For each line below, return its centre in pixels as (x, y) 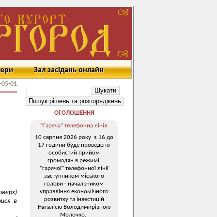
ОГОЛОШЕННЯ (74, 113)
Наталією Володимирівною (74, 207)
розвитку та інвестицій (74, 199)
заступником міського (74, 176)
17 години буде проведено (74, 145)
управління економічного (74, 191)
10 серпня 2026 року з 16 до (74, 137)
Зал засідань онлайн (69, 70)
